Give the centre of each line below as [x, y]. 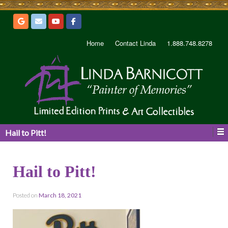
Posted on [26, 195]
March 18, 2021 [60, 195]
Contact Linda [135, 43]
